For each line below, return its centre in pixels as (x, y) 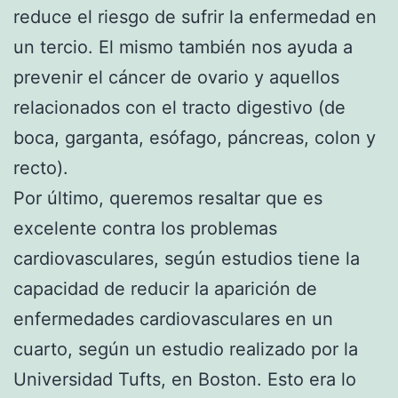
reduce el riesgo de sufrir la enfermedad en (195, 16)
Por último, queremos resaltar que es (168, 198)
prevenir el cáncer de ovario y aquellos (176, 77)
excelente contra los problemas (145, 228)
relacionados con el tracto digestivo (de (179, 107)
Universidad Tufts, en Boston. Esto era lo (185, 379)
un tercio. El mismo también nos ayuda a (183, 47)
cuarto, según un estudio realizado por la (186, 349)
